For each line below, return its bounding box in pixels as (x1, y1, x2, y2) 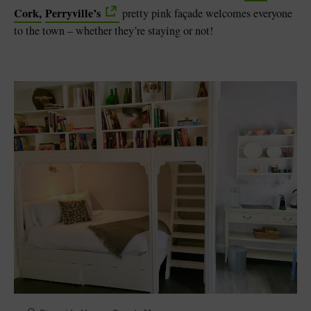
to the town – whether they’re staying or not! (14, 22, 213, 38)
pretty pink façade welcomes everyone (119, 5, 292, 21)
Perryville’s (45, 4, 101, 22)
